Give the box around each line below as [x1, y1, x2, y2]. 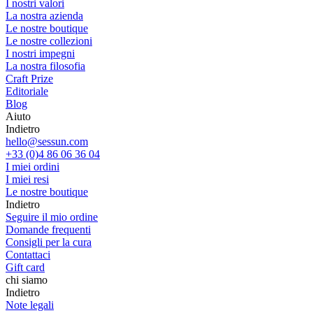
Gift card [6, 261, 45, 273]
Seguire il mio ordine [6, 211, 98, 223]
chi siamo [6, 274, 48, 286]
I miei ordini [6, 161, 59, 173]
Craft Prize [6, 73, 53, 85]
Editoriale [6, 85, 48, 97]
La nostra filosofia [6, 60, 85, 72]
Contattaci [6, 249, 50, 261]
